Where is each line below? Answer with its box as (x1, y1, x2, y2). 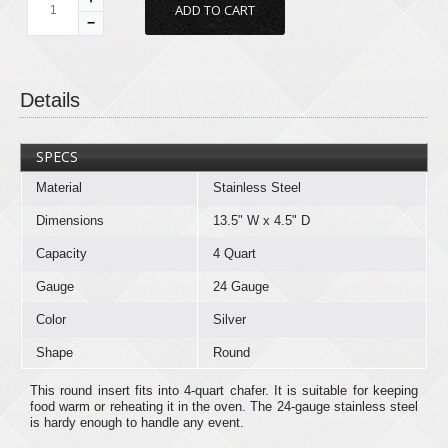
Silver (213, 311, 246, 327)
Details (20, 88, 80, 111)
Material (36, 179, 82, 195)
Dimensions (36, 212, 104, 228)
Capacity (36, 245, 87, 261)
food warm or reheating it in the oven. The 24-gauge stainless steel (30, 398, 418, 414)
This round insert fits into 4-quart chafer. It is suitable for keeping (30, 382, 418, 398)
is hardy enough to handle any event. (30, 414, 244, 430)
